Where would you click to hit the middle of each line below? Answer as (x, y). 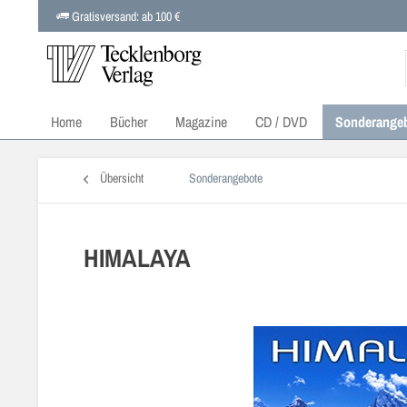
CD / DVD (281, 122)
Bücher (129, 122)
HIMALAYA (137, 258)
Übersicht (122, 178)
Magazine (201, 122)
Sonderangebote (226, 178)
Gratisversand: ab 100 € (124, 16)
